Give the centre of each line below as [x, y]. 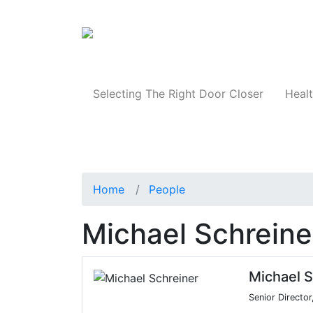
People [167, 190]
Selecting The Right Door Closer [178, 94]
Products [271, 37]
